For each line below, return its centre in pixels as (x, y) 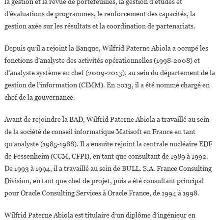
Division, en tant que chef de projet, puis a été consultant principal (104, 181)
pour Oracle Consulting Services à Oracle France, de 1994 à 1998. (102, 193)
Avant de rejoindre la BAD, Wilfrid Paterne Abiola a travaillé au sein (107, 120)
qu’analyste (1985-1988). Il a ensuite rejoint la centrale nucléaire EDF (108, 144)
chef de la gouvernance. (40, 97)
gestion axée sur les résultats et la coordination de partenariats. (100, 26)
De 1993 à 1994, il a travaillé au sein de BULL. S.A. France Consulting (108, 169)
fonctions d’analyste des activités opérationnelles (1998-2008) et (102, 61)
